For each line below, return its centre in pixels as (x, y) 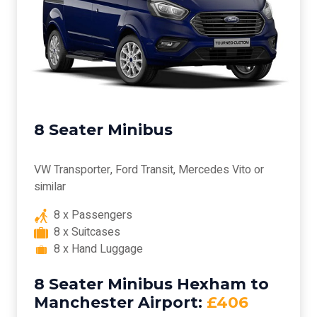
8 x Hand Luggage (96, 249)
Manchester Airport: (118, 302)
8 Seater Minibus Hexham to (151, 284)
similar (50, 187)
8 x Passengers (90, 215)
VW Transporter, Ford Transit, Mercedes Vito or (149, 170)
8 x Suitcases (84, 232)
